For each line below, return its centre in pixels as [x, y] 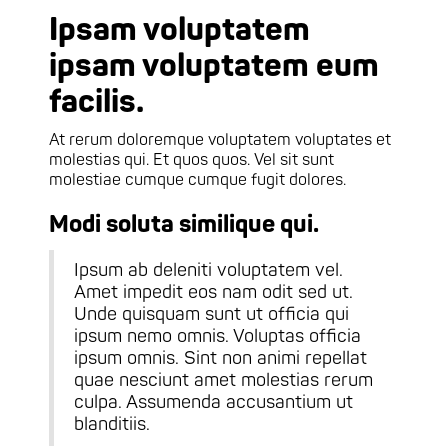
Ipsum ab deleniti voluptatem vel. [209, 270]
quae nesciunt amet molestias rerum [224, 380]
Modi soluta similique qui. [184, 224]
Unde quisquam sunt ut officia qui [212, 314]
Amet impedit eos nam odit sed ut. [214, 292]
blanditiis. [112, 424]
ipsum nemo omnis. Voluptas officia [218, 336]
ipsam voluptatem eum [214, 65]
